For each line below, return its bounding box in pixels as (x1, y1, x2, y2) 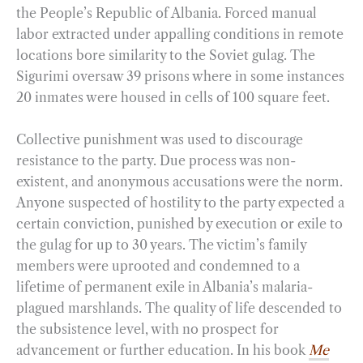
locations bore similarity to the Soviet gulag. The (16, 46, 315, 63)
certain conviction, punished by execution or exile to (16, 215, 343, 232)
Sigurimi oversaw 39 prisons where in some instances (16, 67, 344, 84)
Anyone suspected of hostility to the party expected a (16, 194, 344, 211)
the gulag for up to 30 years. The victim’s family (16, 236, 306, 253)
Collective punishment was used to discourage (16, 130, 303, 147)
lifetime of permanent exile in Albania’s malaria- (16, 278, 313, 295)
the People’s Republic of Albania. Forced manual (16, 4, 317, 21)
